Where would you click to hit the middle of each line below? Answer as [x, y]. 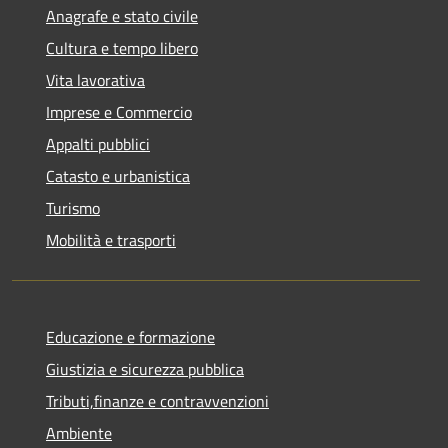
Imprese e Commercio [119, 111]
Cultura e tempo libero [122, 47]
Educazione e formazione [130, 336]
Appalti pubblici [98, 143]
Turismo [73, 207]
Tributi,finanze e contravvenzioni [157, 400]
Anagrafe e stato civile [122, 15]
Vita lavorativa [95, 79]
